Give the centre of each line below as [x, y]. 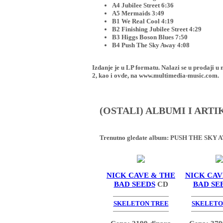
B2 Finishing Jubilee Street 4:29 [157, 29]
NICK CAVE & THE [141, 175]
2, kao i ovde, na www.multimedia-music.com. [155, 76]
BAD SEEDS [134, 184]
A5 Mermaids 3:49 [138, 13]
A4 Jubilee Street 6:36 [143, 5]
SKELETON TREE [141, 204]
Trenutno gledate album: [135, 138]
